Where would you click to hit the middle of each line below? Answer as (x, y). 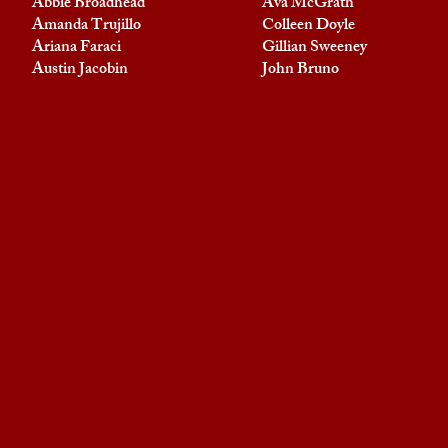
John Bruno (300, 70)
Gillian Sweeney (314, 48)
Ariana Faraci (76, 48)
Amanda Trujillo (86, 26)
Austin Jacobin (80, 70)
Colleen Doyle (308, 26)
